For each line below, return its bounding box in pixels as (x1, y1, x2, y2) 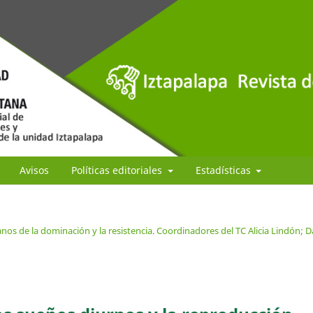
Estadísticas (195, 163, 254, 177)
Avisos (20, 163, 49, 177)
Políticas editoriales (71, 163, 165, 177)
